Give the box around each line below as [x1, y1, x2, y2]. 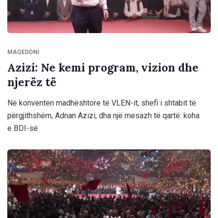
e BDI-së [7, 124, 38, 133]
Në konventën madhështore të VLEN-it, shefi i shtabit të [7, 98, 196, 108]
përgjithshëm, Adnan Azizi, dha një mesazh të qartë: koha [7, 111, 200, 121]
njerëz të [7, 75, 56, 90]
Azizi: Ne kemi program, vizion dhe [7, 60, 199, 75]
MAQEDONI [7, 49, 39, 56]
